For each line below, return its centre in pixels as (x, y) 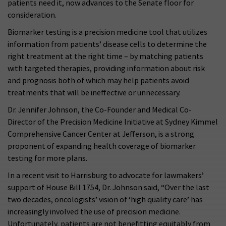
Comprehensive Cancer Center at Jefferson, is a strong (101, 134)
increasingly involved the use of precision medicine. (94, 212)
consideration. (32, 15)
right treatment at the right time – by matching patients (105, 56)
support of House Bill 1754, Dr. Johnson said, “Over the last (108, 187)
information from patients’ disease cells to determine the (107, 44)
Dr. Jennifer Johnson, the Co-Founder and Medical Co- (100, 110)
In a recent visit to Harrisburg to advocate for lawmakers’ (106, 175)
